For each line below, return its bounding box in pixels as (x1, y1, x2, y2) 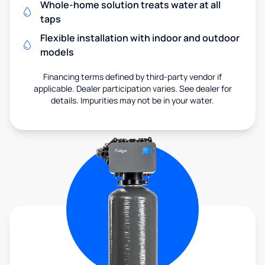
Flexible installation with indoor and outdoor (40, 31, 240, 44)
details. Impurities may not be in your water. (51, 94, 214, 106)
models (40, 45, 74, 59)
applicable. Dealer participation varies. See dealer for (33, 82, 232, 94)
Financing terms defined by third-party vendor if (43, 70, 222, 82)
